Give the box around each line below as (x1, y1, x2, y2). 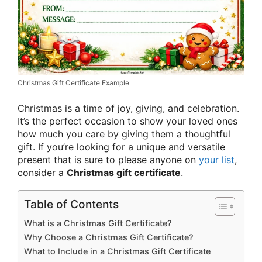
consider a (18, 166, 67, 178)
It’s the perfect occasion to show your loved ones (18, 115, 237, 127)
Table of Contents (24, 196, 119, 211)
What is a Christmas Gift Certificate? (24, 218, 172, 228)
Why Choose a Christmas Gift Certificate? (24, 232, 194, 242)
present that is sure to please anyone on (18, 153, 199, 166)
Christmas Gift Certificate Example (18, 78, 129, 87)
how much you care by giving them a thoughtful (18, 127, 230, 140)
